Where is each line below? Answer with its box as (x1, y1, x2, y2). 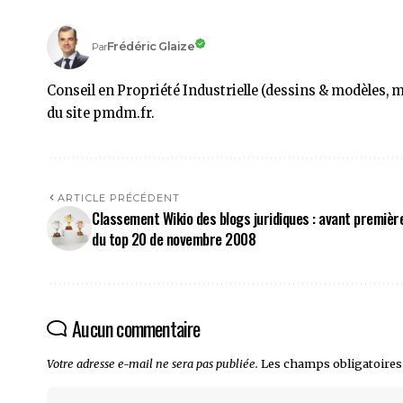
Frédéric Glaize (106, 40, 195, 54)
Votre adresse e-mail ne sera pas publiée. (47, 355, 258, 371)
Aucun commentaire (72, 313, 201, 343)
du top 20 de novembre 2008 (92, 227, 256, 250)
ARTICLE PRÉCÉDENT (58, 191, 180, 204)
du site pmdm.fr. (47, 104, 155, 121)
